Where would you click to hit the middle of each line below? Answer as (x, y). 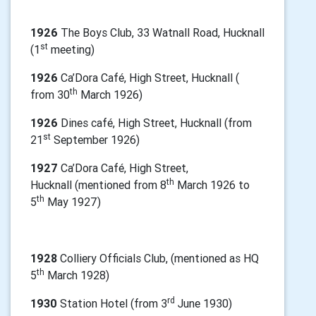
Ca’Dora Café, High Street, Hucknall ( (150, 78)
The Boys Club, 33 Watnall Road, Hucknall (161, 32)
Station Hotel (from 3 (112, 303)
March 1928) (77, 275)
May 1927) (73, 202)
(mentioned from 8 (121, 185)
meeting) (71, 49)
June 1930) (203, 303)
